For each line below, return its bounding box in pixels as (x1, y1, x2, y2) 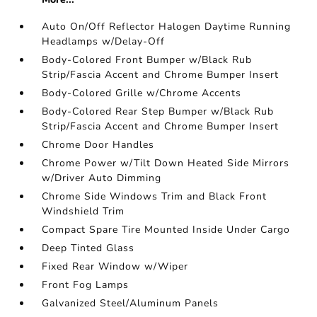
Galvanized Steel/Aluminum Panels (42, 296, 219, 311)
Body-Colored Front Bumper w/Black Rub (42, 53, 253, 67)
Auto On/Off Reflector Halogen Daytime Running (42, 20, 292, 34)
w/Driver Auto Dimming (42, 171, 162, 185)
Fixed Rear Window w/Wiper (42, 260, 189, 274)
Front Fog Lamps (42, 278, 129, 292)
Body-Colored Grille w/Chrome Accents (42, 86, 242, 100)
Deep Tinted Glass (42, 241, 135, 255)
